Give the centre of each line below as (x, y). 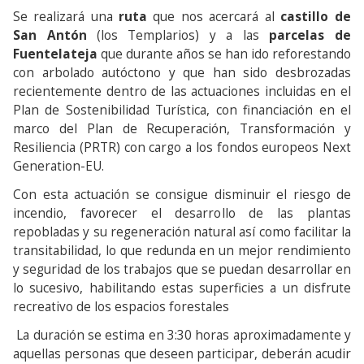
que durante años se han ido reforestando (224, 54)
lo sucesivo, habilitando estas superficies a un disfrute (182, 288)
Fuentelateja (55, 54)
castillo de (316, 16)
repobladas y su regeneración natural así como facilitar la (182, 232)
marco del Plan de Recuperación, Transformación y (182, 128)
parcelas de (310, 35)
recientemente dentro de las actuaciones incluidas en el (182, 91)
